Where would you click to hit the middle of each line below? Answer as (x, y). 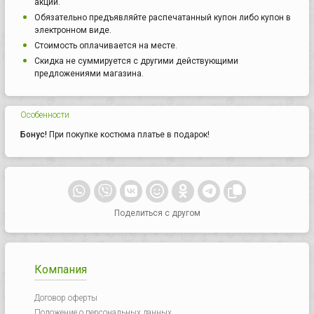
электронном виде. (73, 30)
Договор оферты (66, 298)
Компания (60, 270)
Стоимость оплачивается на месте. (106, 45)
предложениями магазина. (89, 73)
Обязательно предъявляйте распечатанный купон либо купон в (163, 17)
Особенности (45, 115)
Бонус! (34, 134)
